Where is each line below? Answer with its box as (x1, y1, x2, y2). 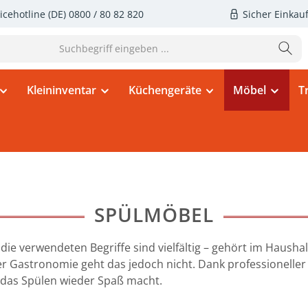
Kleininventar (27, 82, 96, 98)
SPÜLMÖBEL (94, 201, 214, 228)
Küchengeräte (128, 82, 201, 98)
